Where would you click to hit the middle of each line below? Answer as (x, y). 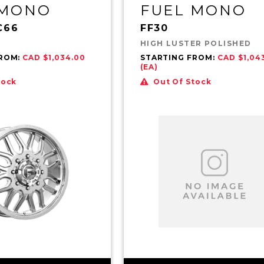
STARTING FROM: (179, 57)
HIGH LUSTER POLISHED (196, 43)
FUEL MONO (193, 10)
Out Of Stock (182, 81)
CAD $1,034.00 (54, 57)
